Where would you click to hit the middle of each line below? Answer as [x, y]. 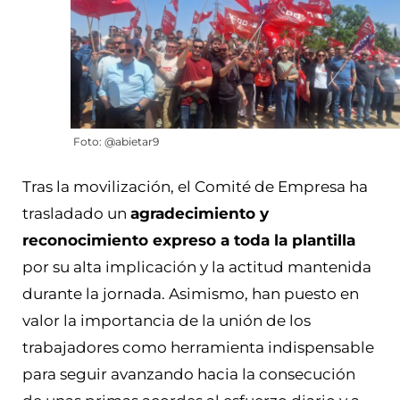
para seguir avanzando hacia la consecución [189, 374]
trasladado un [76, 213]
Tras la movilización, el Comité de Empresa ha [195, 186]
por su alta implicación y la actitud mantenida [197, 267]
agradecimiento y [200, 213]
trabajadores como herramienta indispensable [198, 347]
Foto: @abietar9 [116, 141]
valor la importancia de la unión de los [167, 320]
